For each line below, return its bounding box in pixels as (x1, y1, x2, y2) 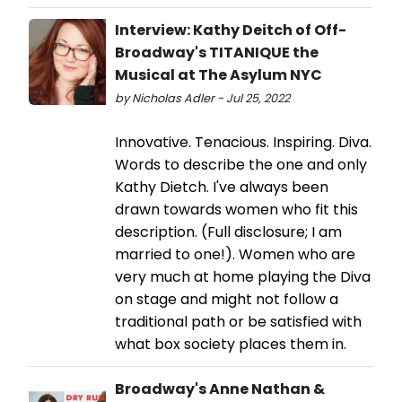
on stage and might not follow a (115, 289, 338, 310)
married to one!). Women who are (115, 244, 355, 266)
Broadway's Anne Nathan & (115, 379, 325, 400)
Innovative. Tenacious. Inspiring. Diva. (115, 132, 371, 153)
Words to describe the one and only (115, 154, 367, 176)
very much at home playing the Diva (115, 267, 371, 288)
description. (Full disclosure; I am (115, 222, 342, 243)
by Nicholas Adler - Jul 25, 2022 (115, 91, 290, 107)
